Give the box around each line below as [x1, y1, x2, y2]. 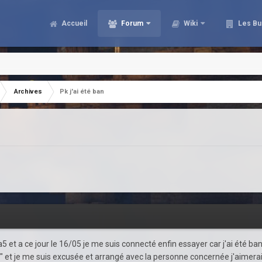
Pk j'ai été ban [60, 88, 104, 95]
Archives [14, 88, 42, 95]
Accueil [60, 19, 87, 27]
